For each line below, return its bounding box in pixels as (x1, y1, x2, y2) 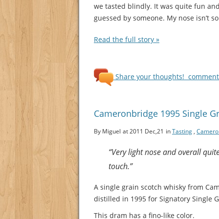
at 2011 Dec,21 (123, 127, 164, 135)
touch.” (109, 160, 132, 172)
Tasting (172, 127, 192, 135)
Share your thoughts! (113, 72, 186, 82)
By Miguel (94, 127, 121, 135)
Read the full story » (94, 34, 159, 44)
